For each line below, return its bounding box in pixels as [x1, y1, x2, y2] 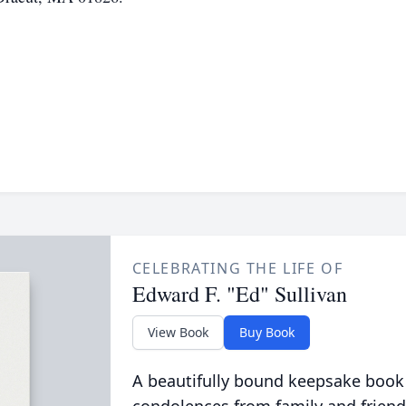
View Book [147, 324, 208, 341]
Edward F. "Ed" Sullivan [131, 279, 347, 308]
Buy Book [238, 324, 295, 341]
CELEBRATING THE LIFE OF [131, 258, 343, 278]
